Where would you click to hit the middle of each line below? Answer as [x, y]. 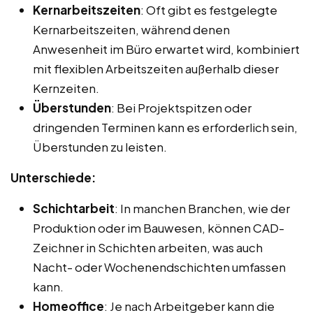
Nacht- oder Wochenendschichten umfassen [159, 267]
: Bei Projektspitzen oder [181, 108]
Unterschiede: [53, 178]
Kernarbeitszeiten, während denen [131, 30]
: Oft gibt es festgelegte [209, 10]
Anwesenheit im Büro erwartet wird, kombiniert [166, 49]
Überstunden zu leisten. [100, 147]
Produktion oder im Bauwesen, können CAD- [159, 228]
